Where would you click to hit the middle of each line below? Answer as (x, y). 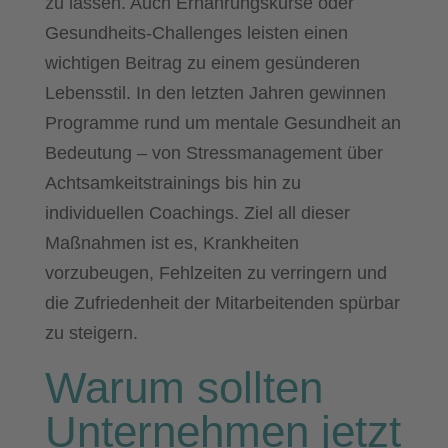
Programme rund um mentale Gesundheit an (222, 122)
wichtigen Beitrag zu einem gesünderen (202, 62)
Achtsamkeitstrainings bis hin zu (172, 182)
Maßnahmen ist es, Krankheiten (171, 242)
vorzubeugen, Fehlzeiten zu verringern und (215, 272)
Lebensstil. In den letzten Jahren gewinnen (215, 92)
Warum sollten (183, 387)
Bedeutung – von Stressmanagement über (213, 152)
